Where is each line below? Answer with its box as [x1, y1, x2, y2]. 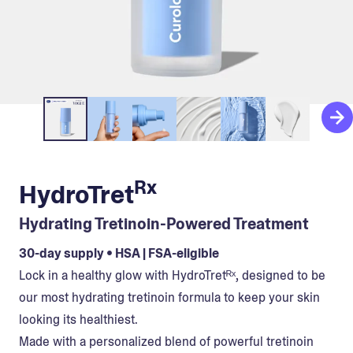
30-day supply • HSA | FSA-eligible [19, 245, 219, 262]
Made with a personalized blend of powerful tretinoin [19, 333, 314, 351]
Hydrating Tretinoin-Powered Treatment [19, 214, 309, 235]
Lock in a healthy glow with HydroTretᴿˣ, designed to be [19, 267, 325, 284]
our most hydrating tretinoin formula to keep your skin [19, 289, 320, 307]
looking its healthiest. [19, 311, 149, 329]
